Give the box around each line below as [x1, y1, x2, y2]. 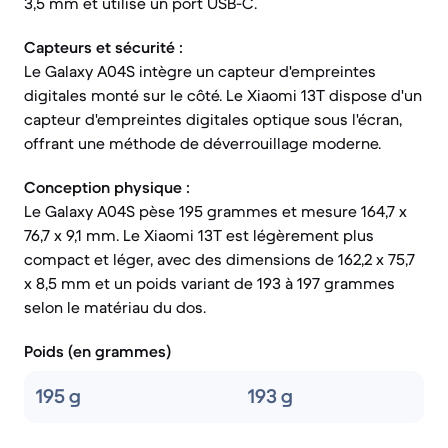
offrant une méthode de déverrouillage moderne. [24, 133, 381, 153]
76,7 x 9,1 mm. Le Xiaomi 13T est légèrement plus [24, 225, 374, 245]
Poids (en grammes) [24, 341, 171, 361]
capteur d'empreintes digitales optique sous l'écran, [24, 109, 402, 129]
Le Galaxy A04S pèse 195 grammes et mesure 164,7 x [24, 201, 407, 221]
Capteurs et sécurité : [24, 37, 183, 57]
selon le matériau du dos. [24, 297, 206, 317]
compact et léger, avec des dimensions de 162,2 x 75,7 [24, 249, 415, 269]
